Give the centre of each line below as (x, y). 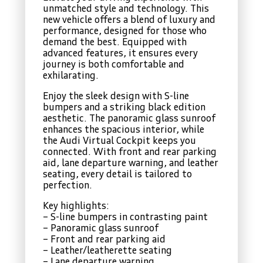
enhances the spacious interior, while (124, 130)
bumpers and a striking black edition (124, 108)
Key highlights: (76, 206)
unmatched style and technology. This (126, 9)
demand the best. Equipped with (115, 43)
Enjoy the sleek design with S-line (116, 97)
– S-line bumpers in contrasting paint (125, 218)
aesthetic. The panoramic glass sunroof (129, 119)
